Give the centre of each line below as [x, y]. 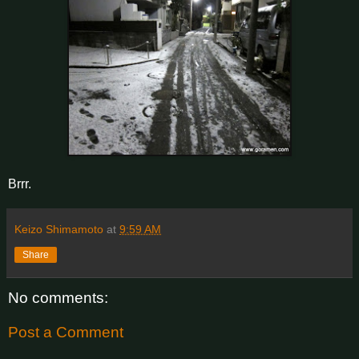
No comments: [58, 297]
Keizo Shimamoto [59, 229]
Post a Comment [66, 333]
